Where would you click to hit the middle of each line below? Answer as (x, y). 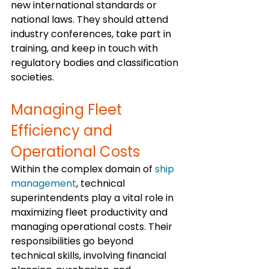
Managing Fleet (68, 109)
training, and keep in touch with (86, 48)
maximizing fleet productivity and (90, 212)
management (44, 183)
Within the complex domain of (83, 169)
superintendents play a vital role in (93, 198)
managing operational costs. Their (93, 226)
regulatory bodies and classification (96, 62)
